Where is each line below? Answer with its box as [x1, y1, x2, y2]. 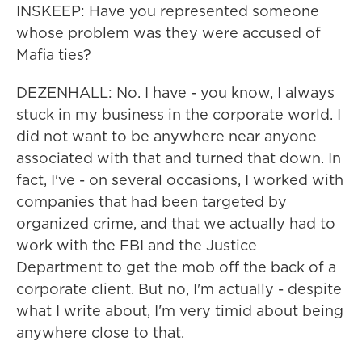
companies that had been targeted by [16, 192, 287, 212]
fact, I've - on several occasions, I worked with [16, 170, 343, 190]
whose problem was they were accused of [16, 23, 321, 43]
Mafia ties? [16, 44, 91, 65]
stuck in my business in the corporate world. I [16, 104, 341, 124]
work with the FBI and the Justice [16, 235, 257, 255]
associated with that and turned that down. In [16, 148, 341, 168]
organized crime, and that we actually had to [16, 213, 335, 234]
